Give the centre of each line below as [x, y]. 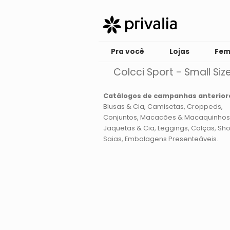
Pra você [128, 52]
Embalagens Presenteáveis [170, 139]
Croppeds [204, 107]
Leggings [172, 128]
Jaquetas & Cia [129, 128]
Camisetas [165, 107]
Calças [203, 128]
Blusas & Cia [123, 107]
